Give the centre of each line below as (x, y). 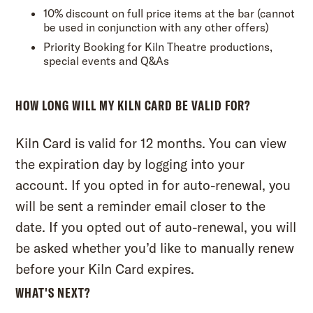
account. (42, 184)
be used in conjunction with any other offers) (156, 27)
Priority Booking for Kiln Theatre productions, (158, 46)
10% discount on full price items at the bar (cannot (169, 13)
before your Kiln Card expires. (105, 268)
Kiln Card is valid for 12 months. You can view (151, 143)
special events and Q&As (107, 60)
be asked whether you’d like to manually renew (155, 247)
